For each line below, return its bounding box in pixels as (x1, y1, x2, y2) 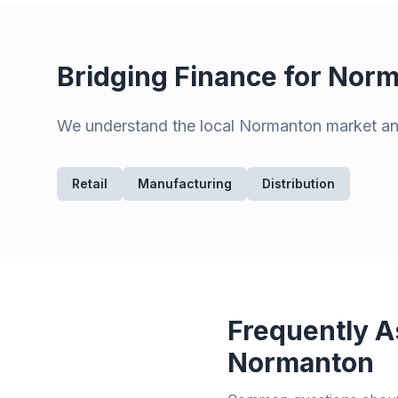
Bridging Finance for (57, 60, 328, 92)
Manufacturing (138, 176, 232, 191)
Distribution (262, 176, 335, 191)
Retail (72, 176, 107, 191)
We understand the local (57, 116, 239, 135)
